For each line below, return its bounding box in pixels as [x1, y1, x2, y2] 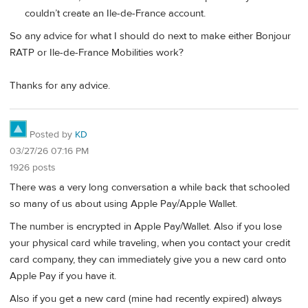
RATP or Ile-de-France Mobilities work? [10, 46, 184, 60]
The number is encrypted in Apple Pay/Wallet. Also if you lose [10, 219, 282, 233]
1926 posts [10, 161, 56, 174]
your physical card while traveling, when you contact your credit [10, 236, 290, 250]
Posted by [27, 128, 75, 141]
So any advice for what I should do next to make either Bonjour [10, 30, 291, 43]
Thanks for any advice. [10, 79, 110, 93]
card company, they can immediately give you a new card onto [10, 252, 287, 266]
